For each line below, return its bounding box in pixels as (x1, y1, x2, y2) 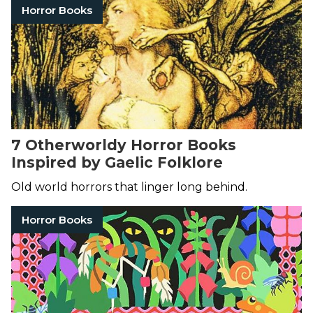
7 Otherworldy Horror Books (11, 136, 236, 154)
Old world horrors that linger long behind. (11, 180, 247, 194)
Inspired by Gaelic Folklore (11, 154, 223, 172)
